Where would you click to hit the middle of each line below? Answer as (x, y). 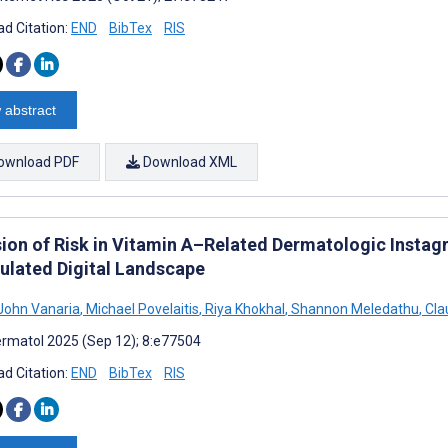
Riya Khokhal (243, 308)
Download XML (188, 161)
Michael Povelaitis (141, 308)
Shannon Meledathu (353, 308)
